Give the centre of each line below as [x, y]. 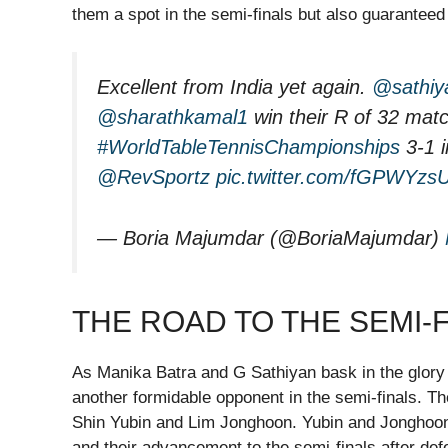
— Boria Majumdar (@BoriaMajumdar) [271, 238]
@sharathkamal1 [172, 117]
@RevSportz [153, 177]
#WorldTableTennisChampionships [248, 147]
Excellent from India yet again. [234, 87]
